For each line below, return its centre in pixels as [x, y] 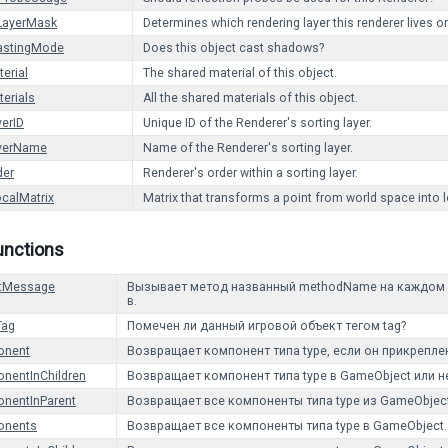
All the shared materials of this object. [250, 98]
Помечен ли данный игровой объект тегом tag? [266, 326]
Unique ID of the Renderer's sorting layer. [257, 123]
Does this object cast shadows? [233, 48]
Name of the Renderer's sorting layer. [248, 148]
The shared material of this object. [240, 73]
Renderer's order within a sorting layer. [250, 173]
